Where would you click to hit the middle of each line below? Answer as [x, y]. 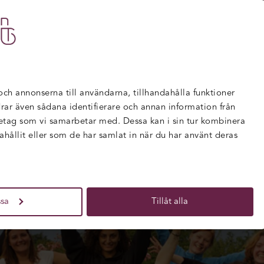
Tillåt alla [170, 202]
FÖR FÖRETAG [130, 23]
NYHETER [218, 23]
